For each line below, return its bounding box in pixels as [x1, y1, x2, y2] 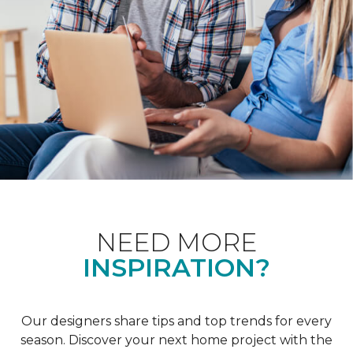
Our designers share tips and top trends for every [21, 313, 332, 329]
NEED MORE [96, 226, 257, 258]
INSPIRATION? [83, 251, 270, 283]
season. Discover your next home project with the [20, 332, 333, 347]
